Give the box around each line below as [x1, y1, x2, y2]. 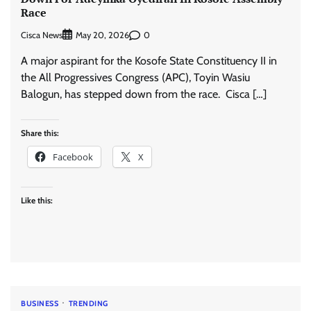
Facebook [53, 151, 93, 164]
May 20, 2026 [76, 30, 129, 41]
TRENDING [68, 299, 108, 309]
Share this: [21, 128, 59, 139]
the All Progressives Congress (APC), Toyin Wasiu [21, 71, 250, 85]
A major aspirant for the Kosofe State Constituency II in [21, 54, 277, 68]
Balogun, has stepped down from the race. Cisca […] [21, 87, 267, 101]
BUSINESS [21, 299, 58, 309]
